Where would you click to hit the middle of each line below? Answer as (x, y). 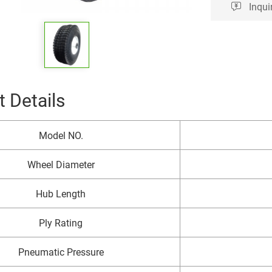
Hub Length (61, 194)
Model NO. (61, 135)
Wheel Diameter (61, 165)
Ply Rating (61, 223)
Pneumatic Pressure (61, 252)
